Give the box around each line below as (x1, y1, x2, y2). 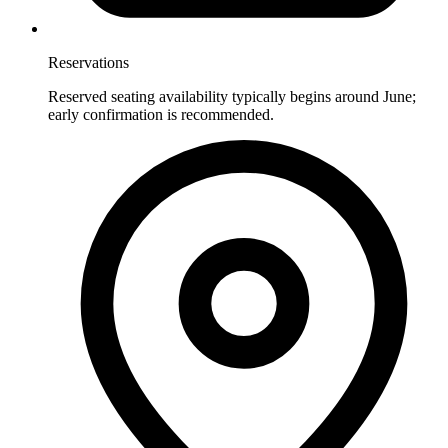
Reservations (48, 54, 129, 72)
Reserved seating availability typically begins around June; (48, 88, 416, 106)
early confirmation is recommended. (48, 106, 274, 124)
